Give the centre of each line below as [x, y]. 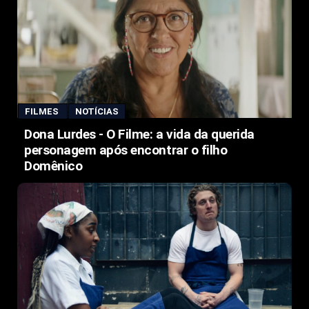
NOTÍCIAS [97, 111]
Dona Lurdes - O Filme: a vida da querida [139, 134]
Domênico [53, 166]
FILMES [43, 111]
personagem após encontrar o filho [126, 150]
